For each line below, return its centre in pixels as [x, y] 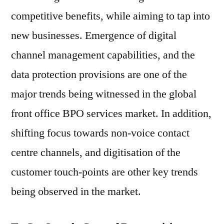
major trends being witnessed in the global [104, 94]
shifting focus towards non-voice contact [100, 133]
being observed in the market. [76, 191]
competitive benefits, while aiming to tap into [110, 16]
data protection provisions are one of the [99, 74]
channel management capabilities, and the [103, 55]
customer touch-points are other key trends [104, 172]
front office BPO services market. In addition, [111, 113]
